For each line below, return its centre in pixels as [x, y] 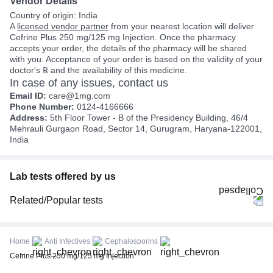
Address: [29, 117]
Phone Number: [42, 106]
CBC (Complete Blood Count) [69, 218]
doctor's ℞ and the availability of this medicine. [98, 70]
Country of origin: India [54, 15]
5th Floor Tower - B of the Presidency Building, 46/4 [148, 117]
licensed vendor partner [63, 26]
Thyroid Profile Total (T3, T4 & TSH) [78, 252]
